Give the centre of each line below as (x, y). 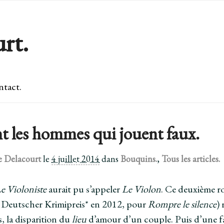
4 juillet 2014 (76, 158)
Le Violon (142, 189)
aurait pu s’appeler (84, 189)
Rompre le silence (182, 204)
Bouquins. (139, 158)
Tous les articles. (191, 158)
